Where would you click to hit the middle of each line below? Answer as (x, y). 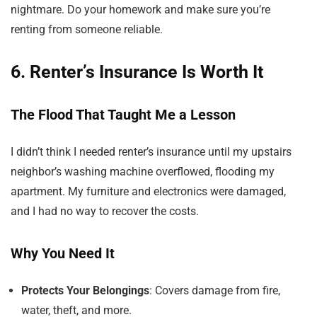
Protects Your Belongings (85, 290)
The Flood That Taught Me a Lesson (123, 115)
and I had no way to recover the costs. (105, 211)
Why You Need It (63, 253)
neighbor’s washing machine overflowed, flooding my (143, 172)
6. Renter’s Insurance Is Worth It (137, 72)
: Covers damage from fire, (215, 290)
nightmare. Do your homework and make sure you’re (140, 10)
